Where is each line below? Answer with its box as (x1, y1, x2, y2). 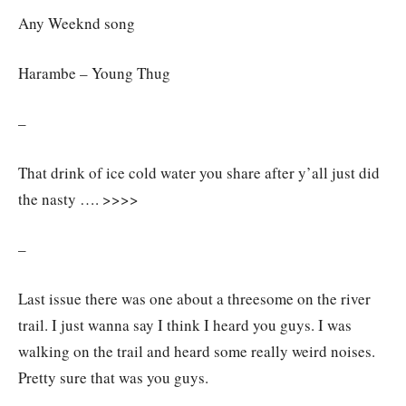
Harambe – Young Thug (18, 63, 170, 84)
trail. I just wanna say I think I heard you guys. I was (18, 314, 352, 336)
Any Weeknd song (18, 13, 135, 34)
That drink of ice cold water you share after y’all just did (18, 162, 380, 184)
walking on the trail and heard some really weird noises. (18, 341, 375, 362)
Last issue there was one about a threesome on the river (18, 288, 371, 310)
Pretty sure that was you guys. (18, 367, 208, 389)
